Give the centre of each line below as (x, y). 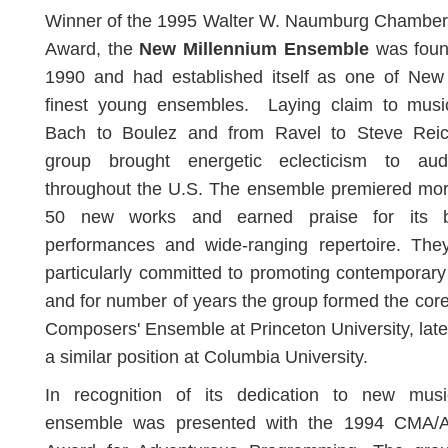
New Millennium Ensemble (254, 49)
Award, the (89, 49)
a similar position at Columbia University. (206, 357)
